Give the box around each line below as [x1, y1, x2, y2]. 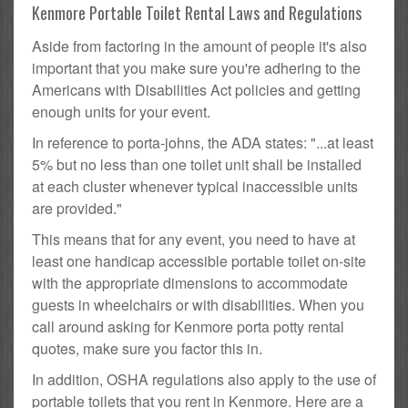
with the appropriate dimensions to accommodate [32, 272, 348, 294]
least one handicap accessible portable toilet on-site [32, 250, 366, 272]
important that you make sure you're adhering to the [32, 57, 361, 79]
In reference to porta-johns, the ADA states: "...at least [32, 132, 373, 154]
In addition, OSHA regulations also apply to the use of [32, 369, 376, 391]
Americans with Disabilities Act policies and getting [32, 79, 361, 101]
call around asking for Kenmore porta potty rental [32, 316, 344, 338]
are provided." [32, 198, 122, 219]
